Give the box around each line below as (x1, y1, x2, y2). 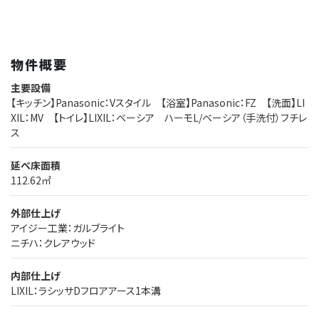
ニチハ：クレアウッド (11, 235, 95, 250)
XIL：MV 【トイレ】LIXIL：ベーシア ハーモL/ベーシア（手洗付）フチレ (11, 110, 307, 125)
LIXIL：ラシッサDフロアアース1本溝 (11, 283, 161, 298)
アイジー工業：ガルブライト (11, 220, 125, 235)
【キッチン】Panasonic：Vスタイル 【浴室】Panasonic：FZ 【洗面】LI (11, 95, 305, 110)
